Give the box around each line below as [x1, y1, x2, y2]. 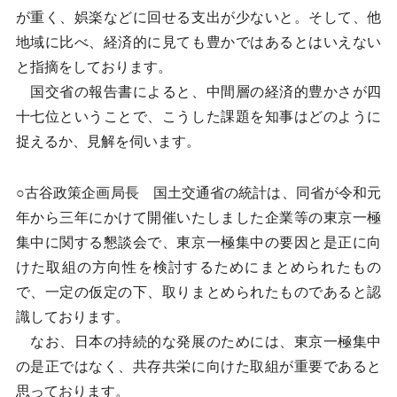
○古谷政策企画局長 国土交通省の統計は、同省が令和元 [15, 185, 382, 200]
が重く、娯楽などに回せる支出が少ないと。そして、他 [15, 10, 382, 25]
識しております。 [15, 309, 129, 324]
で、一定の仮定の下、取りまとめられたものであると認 [15, 284, 382, 300]
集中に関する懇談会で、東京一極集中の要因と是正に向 [15, 235, 382, 250]
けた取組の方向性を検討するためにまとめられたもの [15, 260, 382, 275]
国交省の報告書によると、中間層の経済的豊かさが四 [15, 84, 382, 99]
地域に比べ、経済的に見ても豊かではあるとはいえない [15, 35, 382, 50]
